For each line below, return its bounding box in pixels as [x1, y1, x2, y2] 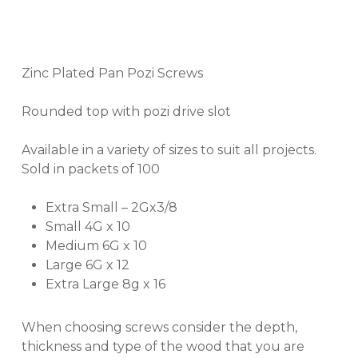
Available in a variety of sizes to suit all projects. [21, 141, 316, 157]
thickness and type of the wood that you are [21, 338, 304, 354]
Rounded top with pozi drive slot [21, 103, 231, 119]
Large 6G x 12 [45, 257, 129, 272]
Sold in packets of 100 [21, 161, 160, 177]
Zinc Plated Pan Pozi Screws [21, 65, 203, 81]
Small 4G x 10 [45, 218, 130, 234]
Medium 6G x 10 [45, 237, 147, 253]
